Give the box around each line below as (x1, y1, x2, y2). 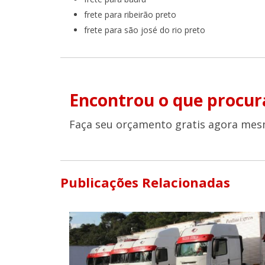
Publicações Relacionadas (60, 173, 230, 192)
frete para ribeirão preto (84, 9, 176, 21)
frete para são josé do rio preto (84, 24, 205, 36)
